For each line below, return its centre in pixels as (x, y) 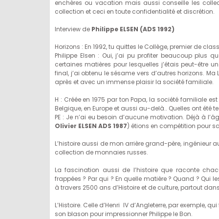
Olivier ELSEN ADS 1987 (91, 126)
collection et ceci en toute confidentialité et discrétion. (135, 11)
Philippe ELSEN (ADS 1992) (133, 29)
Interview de (73, 29)
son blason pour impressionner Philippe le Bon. (124, 214)
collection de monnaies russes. (101, 152)
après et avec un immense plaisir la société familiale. (134, 82)
